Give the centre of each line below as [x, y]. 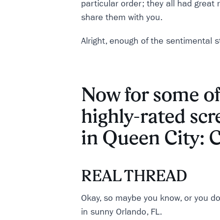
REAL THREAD [134, 176]
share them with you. [122, 17]
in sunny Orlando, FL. [122, 212]
